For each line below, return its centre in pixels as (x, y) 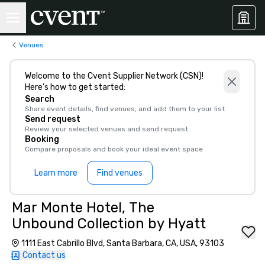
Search (40, 99)
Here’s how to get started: (75, 87)
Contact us (44, 255)
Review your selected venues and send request (106, 129)
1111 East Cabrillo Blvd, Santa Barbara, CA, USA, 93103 (123, 243)
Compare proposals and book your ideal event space (114, 149)
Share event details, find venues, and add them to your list (125, 109)
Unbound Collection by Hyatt (109, 224)
